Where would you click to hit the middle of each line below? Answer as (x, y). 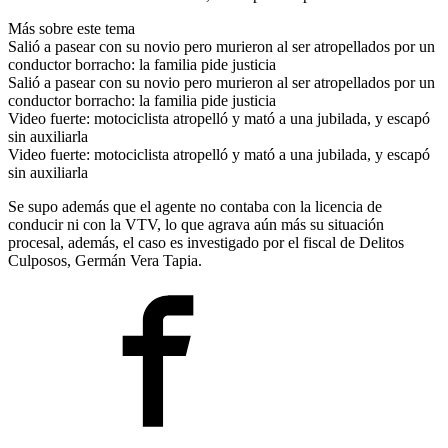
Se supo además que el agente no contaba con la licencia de (195, 206)
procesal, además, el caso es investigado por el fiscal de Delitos (206, 242)
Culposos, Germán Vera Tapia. (105, 260)
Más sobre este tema (71, 28)
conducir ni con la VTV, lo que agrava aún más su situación (196, 224)
